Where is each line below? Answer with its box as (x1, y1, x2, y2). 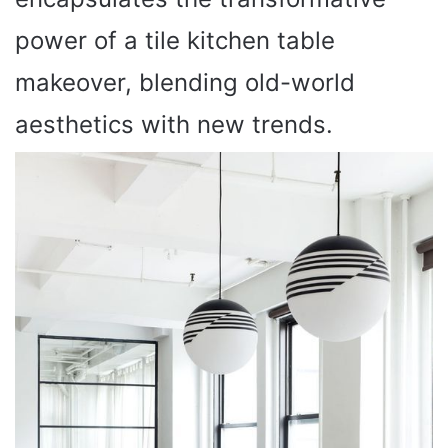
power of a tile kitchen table (15, 25, 335, 55)
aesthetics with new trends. (15, 109, 333, 139)
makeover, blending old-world (15, 67, 355, 97)
